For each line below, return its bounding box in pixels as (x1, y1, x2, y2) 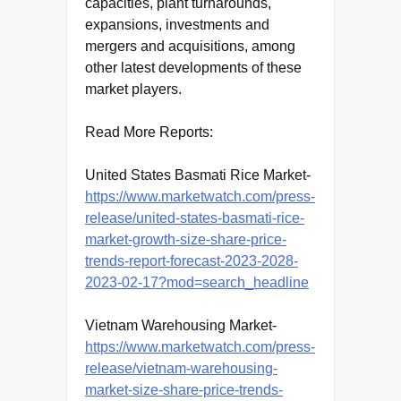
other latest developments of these (85, 60, 302, 75)
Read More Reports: (85, 124, 213, 140)
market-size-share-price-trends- (85, 382, 283, 397)
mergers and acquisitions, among (85, 38, 295, 54)
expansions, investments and (85, 17, 269, 32)
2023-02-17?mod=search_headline (85, 275, 309, 290)
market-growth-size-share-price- (85, 232, 286, 247)
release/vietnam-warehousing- (85, 361, 277, 376)
